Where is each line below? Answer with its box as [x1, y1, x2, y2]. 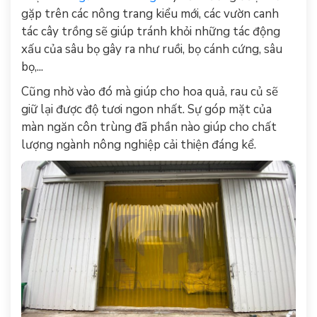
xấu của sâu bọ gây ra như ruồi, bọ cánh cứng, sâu [21, 41, 282, 57]
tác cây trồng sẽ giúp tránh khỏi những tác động [21, 23, 280, 40]
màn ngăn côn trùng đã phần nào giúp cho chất [21, 119, 277, 135]
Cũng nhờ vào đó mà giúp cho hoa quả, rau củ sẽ [21, 83, 278, 100]
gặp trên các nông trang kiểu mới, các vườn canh [21, 6, 279, 22]
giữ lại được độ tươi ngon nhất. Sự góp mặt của [21, 101, 272, 117]
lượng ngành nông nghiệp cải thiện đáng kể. [21, 137, 256, 153]
